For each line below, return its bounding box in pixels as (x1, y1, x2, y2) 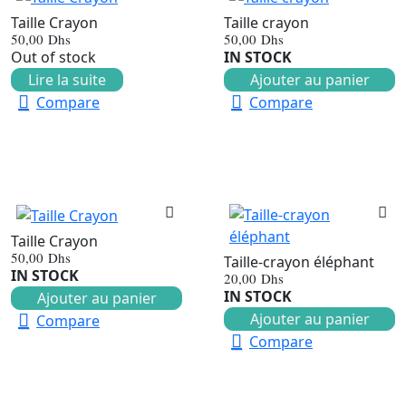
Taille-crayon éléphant (224, 251, 374, 272)
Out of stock (11, 46, 96, 67)
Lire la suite (28, 69, 106, 90)
